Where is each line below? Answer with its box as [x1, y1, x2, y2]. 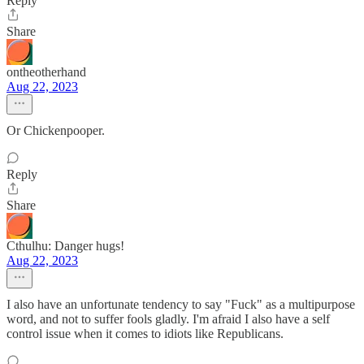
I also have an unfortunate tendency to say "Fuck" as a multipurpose [6, 297, 355, 311]
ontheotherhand [6, 65, 86, 79]
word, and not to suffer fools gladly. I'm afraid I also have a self [6, 312, 330, 326]
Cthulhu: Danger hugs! [6, 239, 124, 253]
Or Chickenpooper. [6, 123, 105, 137]
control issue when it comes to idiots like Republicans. [6, 327, 284, 340]
